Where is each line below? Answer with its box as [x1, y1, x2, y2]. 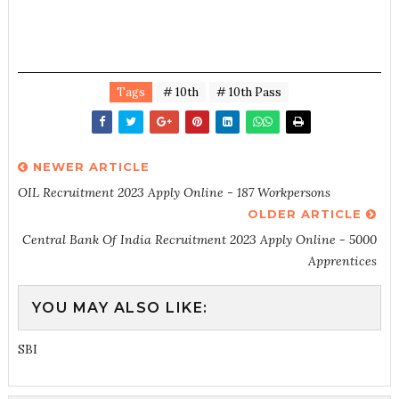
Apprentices [308, 253, 378, 269]
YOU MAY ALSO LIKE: [31, 299, 208, 316]
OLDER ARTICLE [248, 207, 367, 221]
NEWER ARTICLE [28, 159, 150, 174]
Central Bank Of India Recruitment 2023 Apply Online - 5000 [22, 232, 378, 248]
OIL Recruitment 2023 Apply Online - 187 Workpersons [17, 184, 330, 200]
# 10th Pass [216, 85, 282, 100]
